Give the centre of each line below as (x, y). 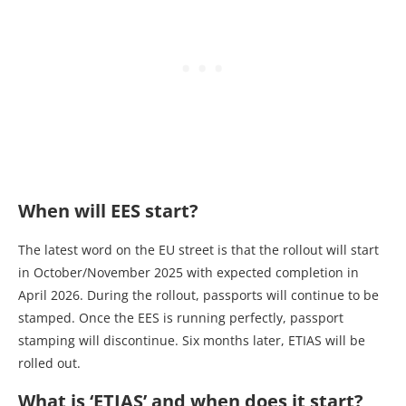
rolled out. (49, 363)
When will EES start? (108, 211)
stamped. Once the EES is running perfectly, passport (181, 318)
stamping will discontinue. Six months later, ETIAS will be (192, 340)
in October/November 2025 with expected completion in (188, 272)
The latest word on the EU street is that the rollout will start (198, 250)
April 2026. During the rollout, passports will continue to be (198, 295)
